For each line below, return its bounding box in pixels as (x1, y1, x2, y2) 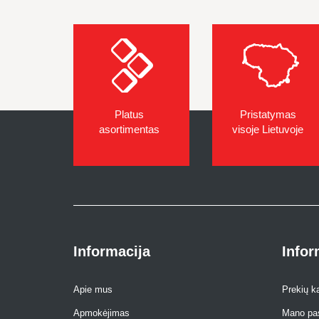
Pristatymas (239, 108, 296, 120)
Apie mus (73, 284, 113, 295)
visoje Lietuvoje (232, 123, 303, 135)
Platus (114, 108, 144, 120)
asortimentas (98, 123, 159, 135)
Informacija (73, 244, 150, 259)
